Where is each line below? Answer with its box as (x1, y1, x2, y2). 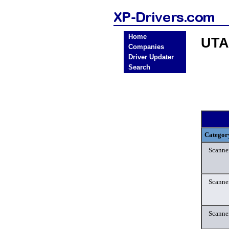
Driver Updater (128, 53, 174, 61)
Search (128, 63, 150, 71)
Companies (128, 43, 164, 51)
